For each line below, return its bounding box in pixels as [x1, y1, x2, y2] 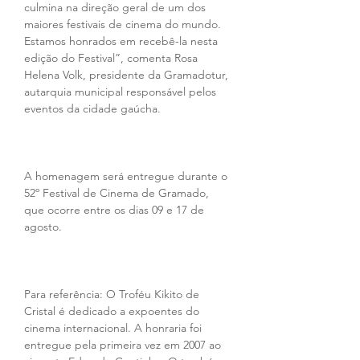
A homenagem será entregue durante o [24, 169, 231, 183]
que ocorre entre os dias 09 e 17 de [24, 202, 207, 217]
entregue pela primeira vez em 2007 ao [24, 337, 224, 352]
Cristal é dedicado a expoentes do [24, 304, 202, 318]
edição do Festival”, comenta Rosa [24, 51, 201, 65]
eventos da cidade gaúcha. [24, 101, 161, 116]
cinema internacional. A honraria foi [24, 321, 205, 335]
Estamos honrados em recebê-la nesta [24, 34, 221, 48]
